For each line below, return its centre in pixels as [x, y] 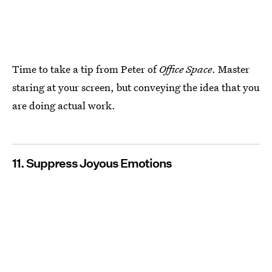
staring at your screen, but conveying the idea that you [136, 87]
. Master [231, 69]
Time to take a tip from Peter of [86, 69]
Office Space [185, 69]
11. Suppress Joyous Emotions [92, 163]
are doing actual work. [64, 105]
